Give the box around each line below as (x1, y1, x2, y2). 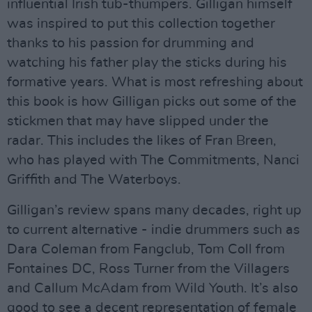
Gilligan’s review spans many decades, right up (7, 203, 302, 217)
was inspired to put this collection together (7, 17, 275, 31)
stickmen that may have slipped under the (7, 114, 269, 128)
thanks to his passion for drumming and (7, 36, 254, 50)
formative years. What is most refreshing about (7, 75, 303, 89)
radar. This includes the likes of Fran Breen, (7, 134, 276, 148)
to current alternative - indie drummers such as (7, 223, 300, 237)
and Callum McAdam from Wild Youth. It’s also (7, 281, 298, 295)
